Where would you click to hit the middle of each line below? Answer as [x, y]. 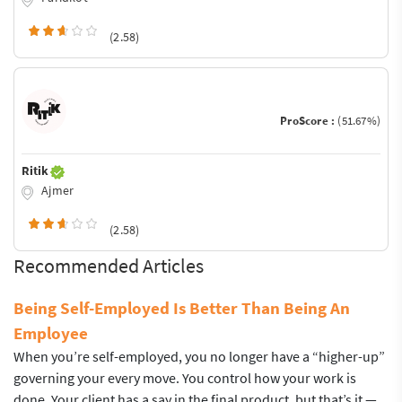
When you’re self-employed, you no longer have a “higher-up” [199, 356]
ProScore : [309, 121]
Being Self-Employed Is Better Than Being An [182, 307]
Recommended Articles [109, 265]
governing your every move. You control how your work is [185, 377]
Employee [51, 332]
